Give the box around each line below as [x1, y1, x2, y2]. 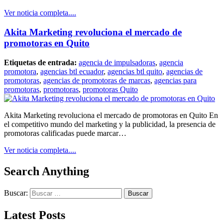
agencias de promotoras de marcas [43, 76, 150, 85]
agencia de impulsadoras [79, 58, 155, 67]
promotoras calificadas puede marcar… [4, 128, 126, 137]
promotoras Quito [83, 85, 138, 94]
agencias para [154, 76, 197, 85]
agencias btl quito [108, 67, 162, 76]
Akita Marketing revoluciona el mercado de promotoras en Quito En [4, 111, 218, 119]
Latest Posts [4, 208, 65, 222]
